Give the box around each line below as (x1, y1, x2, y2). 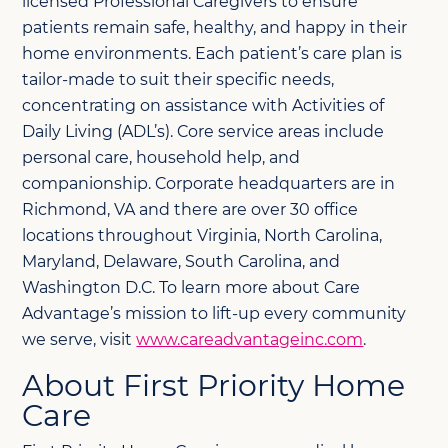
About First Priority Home (22, 366, 406, 404)
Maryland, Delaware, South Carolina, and (22, 251, 341, 271)
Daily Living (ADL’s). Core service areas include (22, 121, 385, 141)
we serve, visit (22, 329, 137, 349)
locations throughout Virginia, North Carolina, (22, 225, 383, 245)
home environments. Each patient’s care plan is (22, 43, 403, 63)
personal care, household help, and (22, 147, 301, 167)
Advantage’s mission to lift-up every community (22, 303, 407, 323)
